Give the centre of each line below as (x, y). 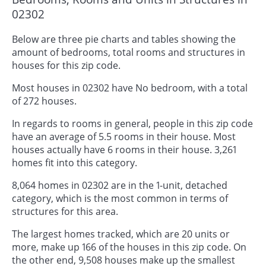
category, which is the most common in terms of (120, 198)
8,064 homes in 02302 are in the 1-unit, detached (120, 185)
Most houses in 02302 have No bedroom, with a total (130, 88)
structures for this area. (65, 211)
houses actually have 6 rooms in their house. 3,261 (124, 149)
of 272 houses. (44, 101)
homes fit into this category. (75, 162)
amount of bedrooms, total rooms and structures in (129, 52)
